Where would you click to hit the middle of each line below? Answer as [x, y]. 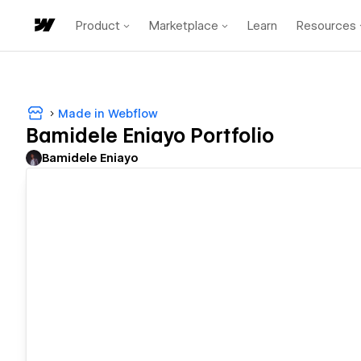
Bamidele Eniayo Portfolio [150, 136]
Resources [326, 25]
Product [98, 25]
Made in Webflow [108, 113]
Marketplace [184, 25]
